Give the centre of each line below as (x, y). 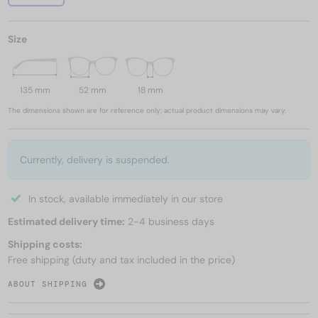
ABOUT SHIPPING (48, 284)
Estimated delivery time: (66, 222)
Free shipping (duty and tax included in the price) (121, 260)
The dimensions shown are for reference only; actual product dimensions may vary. (147, 111)
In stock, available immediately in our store (126, 199)
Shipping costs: (45, 245)
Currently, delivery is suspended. (95, 160)
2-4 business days (170, 222)
